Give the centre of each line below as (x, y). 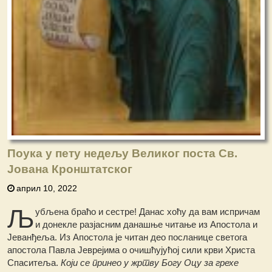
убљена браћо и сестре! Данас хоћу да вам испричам (148, 212)
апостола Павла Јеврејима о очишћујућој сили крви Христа (131, 250)
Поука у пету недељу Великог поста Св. (123, 154)
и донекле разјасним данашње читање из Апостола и (147, 225)
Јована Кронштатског (70, 169)
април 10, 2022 (47, 189)
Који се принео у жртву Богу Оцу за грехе (150, 263)
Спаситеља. (34, 263)
